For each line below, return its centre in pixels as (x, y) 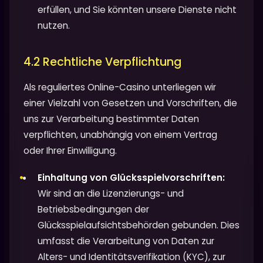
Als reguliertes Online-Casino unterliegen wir (120, 87)
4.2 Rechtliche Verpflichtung (102, 62)
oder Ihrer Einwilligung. (70, 150)
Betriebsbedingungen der (93, 210)
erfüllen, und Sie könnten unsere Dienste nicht (137, 9)
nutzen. (54, 25)
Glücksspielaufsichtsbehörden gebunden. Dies (139, 225)
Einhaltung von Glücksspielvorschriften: (131, 178)
